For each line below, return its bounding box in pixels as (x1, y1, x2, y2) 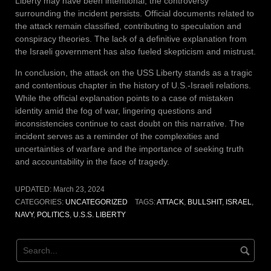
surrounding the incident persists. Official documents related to (15, 8, 254, 18)
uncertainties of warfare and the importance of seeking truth (15, 143, 244, 154)
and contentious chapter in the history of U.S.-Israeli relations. (15, 80, 251, 90)
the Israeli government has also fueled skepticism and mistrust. (15, 46, 256, 56)
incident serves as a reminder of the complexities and (15, 131, 219, 141)
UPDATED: (15, 184, 53, 194)
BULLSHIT (187, 197, 222, 206)
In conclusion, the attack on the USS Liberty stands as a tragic (15, 67, 252, 77)
